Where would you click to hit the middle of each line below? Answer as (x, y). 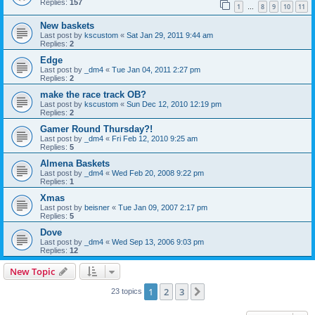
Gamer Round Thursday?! (96, 129)
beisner (97, 207)
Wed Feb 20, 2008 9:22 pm (158, 173)
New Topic (32, 271)
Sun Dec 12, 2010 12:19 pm (174, 104)
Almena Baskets (75, 163)
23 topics (127, 291)
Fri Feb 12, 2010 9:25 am (155, 138)
